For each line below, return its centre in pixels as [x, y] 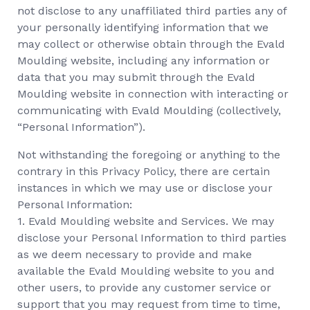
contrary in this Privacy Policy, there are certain [144, 171]
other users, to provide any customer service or [144, 288]
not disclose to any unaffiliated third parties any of [152, 11]
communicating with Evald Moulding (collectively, [149, 110]
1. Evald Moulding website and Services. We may [146, 221]
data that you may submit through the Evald [136, 77]
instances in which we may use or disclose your [145, 188]
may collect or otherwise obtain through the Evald [151, 44]
